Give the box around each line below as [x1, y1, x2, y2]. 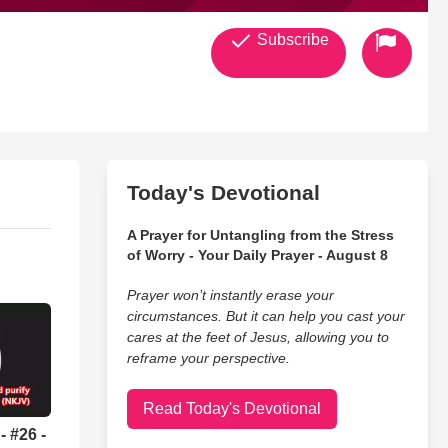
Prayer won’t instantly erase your [126, 287, 334, 303]
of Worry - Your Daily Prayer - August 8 [126, 247, 388, 263]
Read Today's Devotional [142, 400, 321, 417]
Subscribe [252, 31, 329, 48]
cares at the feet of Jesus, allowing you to [126, 329, 389, 345]
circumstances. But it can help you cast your [126, 308, 405, 324]
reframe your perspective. [126, 350, 290, 366]
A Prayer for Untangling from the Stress [126, 227, 394, 243]
